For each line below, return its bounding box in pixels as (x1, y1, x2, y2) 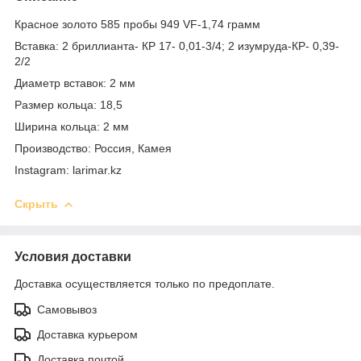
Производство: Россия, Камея (15, 141, 172, 155)
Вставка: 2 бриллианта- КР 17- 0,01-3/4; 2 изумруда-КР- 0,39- (15, 39, 339, 52)
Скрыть (15, 197, 58, 210)
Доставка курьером (37, 327, 138, 341)
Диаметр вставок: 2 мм (15, 76, 135, 89)
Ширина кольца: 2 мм (15, 119, 129, 133)
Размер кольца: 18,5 (15, 98, 122, 111)
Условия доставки (15, 249, 131, 263)
